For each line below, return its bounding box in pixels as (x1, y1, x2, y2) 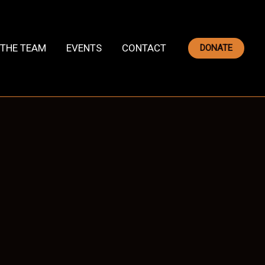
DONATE (200, 43, 232, 53)
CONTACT (122, 42, 166, 54)
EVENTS (66, 42, 102, 54)
